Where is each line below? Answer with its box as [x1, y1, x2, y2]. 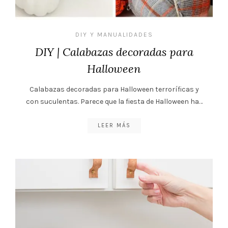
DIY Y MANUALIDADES [75, 31, 153, 39]
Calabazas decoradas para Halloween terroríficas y [29, 85, 199, 94]
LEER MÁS [97, 122, 131, 129]
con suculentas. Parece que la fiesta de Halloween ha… [25, 97, 203, 106]
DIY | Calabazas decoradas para [35, 45, 193, 60]
